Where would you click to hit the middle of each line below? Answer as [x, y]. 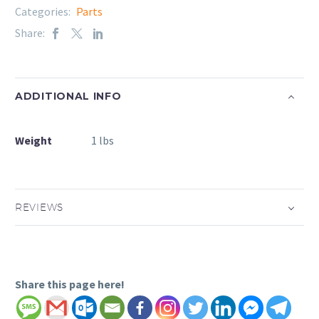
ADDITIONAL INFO [68, 96]
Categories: [44, 12]
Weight [33, 141]
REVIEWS [39, 207]
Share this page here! [70, 284]
